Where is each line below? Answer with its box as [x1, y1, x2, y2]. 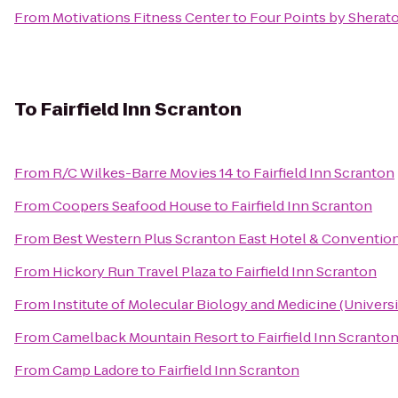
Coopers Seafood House [52, 196, 211, 215]
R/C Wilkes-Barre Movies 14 [52, 163, 234, 182]
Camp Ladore [52, 361, 139, 379]
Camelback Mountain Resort [52, 328, 238, 346]
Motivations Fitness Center [52, 8, 230, 27]
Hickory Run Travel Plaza [52, 262, 216, 281]
